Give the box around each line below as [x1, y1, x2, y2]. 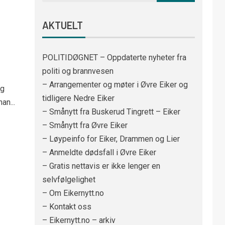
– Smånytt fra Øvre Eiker [42, 121, 128, 130]
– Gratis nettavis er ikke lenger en [42, 161, 160, 171]
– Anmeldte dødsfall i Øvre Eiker [42, 148, 156, 157]
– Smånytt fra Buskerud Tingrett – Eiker [42, 107, 180, 117]
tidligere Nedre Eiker [42, 93, 115, 103]
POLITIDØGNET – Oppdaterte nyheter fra [42, 53, 186, 62]
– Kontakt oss [42, 202, 91, 211]
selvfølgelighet [42, 175, 95, 184]
